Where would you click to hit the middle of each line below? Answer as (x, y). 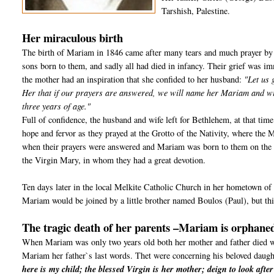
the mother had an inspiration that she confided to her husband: (133, 80)
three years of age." (57, 106)
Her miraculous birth (73, 38)
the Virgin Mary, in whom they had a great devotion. (114, 160)
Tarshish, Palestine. (196, 11)
